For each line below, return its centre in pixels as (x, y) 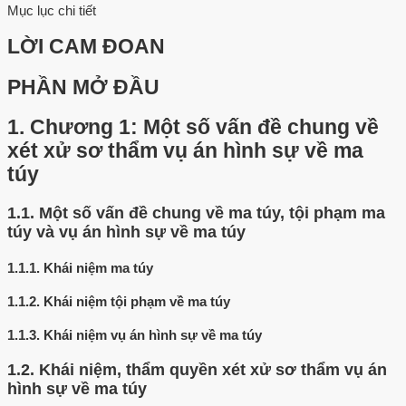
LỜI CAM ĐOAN (86, 47)
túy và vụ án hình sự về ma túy (126, 232)
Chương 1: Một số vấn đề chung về (204, 128)
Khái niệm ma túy (98, 268)
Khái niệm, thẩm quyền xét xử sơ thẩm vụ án (213, 369)
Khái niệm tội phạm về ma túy (137, 301)
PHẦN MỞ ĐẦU (83, 87)
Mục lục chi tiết (52, 11)
